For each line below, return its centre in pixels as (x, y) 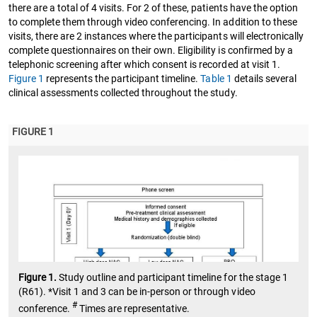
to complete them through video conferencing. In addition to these (153, 22)
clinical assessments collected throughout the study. (123, 92)
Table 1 (216, 78)
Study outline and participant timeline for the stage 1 (173, 277)
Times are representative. (134, 309)
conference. (46, 309)
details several (264, 78)
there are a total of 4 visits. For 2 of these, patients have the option (153, 7)
